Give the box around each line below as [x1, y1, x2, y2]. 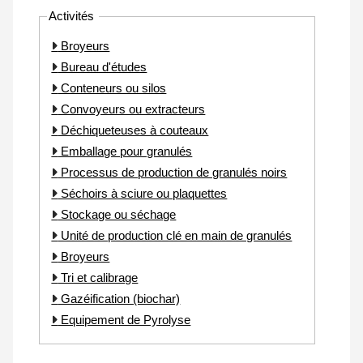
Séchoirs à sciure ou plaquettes [58, 186, 228, 200]
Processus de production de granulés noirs [58, 164, 288, 179]
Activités [49, 9, 98, 23]
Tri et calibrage [58, 270, 139, 284]
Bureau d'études [58, 59, 147, 74]
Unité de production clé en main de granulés [58, 228, 293, 242]
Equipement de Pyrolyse [58, 312, 191, 327]
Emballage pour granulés [58, 143, 193, 158]
